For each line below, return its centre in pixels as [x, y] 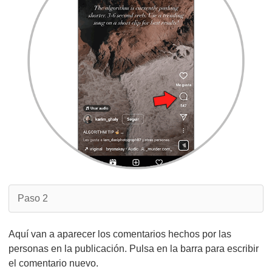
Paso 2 [33, 198]
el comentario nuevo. [53, 263]
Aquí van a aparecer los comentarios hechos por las [120, 234]
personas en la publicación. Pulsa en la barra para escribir [134, 249]
